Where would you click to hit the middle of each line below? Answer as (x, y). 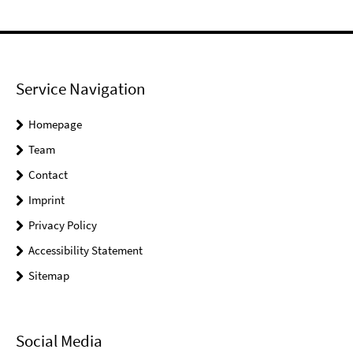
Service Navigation (80, 89)
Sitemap (49, 276)
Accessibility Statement (85, 251)
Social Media (59, 340)
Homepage (55, 124)
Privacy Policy (63, 225)
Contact (48, 175)
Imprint (46, 200)
